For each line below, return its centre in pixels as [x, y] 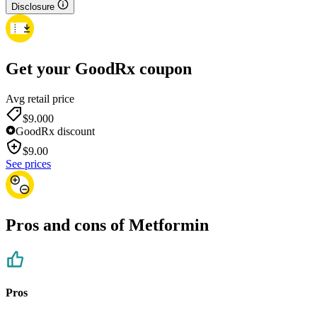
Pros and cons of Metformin [107, 225]
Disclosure [33, 7]
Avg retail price [40, 99]
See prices [28, 164]
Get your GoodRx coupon [99, 69]
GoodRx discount [55, 132]
